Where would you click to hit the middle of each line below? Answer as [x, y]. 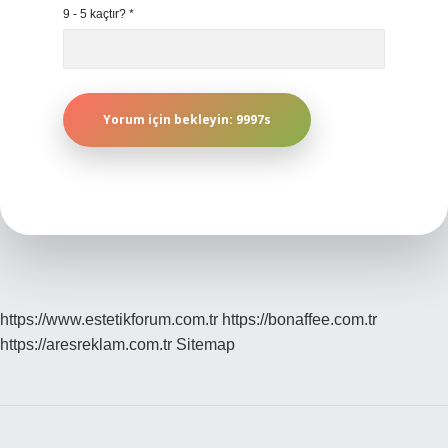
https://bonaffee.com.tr [299, 319]
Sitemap [205, 344]
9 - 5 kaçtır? [96, 14]
